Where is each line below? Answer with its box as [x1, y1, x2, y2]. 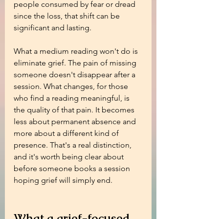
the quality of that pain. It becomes [14, 105, 136, 114]
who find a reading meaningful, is [14, 93, 131, 103]
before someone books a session [14, 164, 132, 173]
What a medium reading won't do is [14, 46, 140, 56]
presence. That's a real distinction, [14, 140, 133, 150]
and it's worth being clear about [14, 152, 126, 161]
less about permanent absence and [14, 117, 138, 126]
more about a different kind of [14, 129, 121, 138]
